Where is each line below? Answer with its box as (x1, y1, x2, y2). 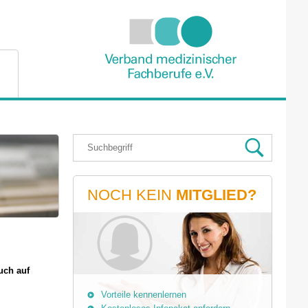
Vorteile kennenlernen (101, 289, 186, 300)
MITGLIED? (176, 186, 256, 203)
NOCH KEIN (87, 186, 176, 203)
